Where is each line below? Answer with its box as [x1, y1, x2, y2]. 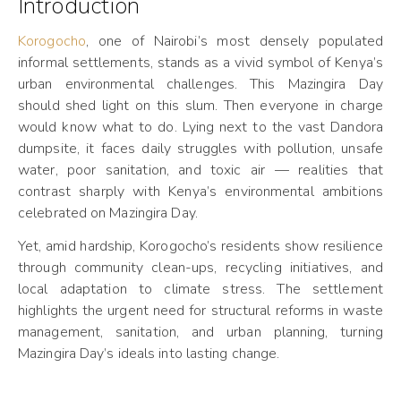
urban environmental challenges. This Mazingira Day [18, 74, 383, 94]
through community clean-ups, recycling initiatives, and [18, 258, 383, 277]
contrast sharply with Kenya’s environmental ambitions [18, 182, 383, 201]
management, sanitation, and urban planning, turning [18, 322, 383, 342]
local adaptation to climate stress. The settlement [18, 279, 383, 299]
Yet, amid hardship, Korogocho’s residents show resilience [18, 236, 383, 256]
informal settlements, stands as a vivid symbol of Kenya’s [18, 53, 383, 73]
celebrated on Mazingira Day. [18, 203, 198, 223]
